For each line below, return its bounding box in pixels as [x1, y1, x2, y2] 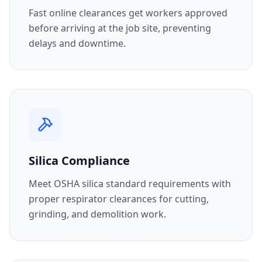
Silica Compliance [29, 153, 130, 168]
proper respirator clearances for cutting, [29, 192, 209, 205]
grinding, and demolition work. [29, 208, 166, 220]
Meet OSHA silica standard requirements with [29, 177, 231, 190]
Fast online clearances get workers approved [29, 6, 227, 19]
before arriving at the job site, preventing [29, 22, 211, 35]
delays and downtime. [29, 37, 126, 50]
